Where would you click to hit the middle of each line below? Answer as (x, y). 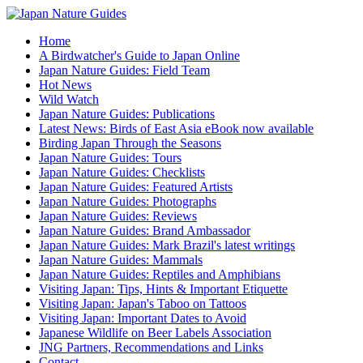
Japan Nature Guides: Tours (110, 158)
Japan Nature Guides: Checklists (122, 172)
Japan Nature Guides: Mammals (121, 260)
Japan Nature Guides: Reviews (118, 216)
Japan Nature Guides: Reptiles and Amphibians (160, 274)
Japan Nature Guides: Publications (127, 114)
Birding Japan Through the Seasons (130, 143)
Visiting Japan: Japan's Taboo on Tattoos (143, 303)
